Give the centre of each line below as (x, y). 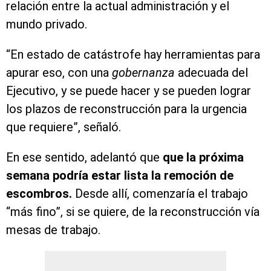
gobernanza (145, 73)
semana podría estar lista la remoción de (120, 176)
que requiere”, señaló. (64, 127)
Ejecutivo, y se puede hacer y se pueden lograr (129, 91)
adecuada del (213, 73)
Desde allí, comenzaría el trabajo (162, 194)
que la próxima (203, 158)
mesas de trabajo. (53, 230)
